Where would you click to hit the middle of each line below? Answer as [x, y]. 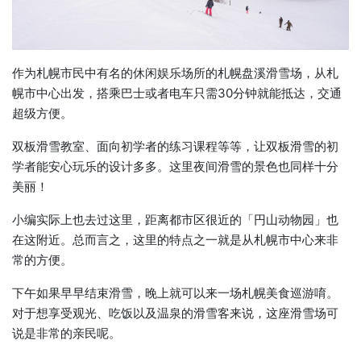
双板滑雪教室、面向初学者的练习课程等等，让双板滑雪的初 [175, 146]
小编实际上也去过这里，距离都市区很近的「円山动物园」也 [175, 219]
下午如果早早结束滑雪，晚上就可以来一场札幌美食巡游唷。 [175, 293]
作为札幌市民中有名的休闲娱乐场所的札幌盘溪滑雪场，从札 [175, 73]
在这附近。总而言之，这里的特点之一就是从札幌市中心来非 [175, 239]
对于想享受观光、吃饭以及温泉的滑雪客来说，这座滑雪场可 [175, 313]
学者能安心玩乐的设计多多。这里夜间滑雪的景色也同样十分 [175, 166]
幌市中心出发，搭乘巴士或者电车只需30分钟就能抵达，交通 [177, 93]
